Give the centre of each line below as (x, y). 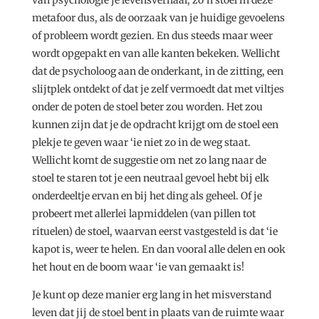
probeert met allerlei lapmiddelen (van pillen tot (143, 213)
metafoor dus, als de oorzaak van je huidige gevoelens (158, 17)
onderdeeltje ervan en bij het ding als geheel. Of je (147, 195)
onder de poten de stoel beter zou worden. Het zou (147, 106)
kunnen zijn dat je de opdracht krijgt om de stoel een (155, 124)
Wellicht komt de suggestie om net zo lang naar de (149, 160)
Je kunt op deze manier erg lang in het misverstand (151, 294)
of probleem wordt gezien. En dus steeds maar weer (152, 35)
